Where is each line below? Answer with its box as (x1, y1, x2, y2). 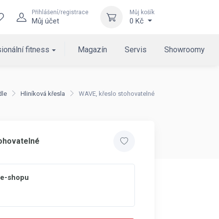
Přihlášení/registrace (32, 9, 88, 16)
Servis (125, 45, 147, 54)
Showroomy (164, 45, 205, 54)
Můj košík (130, 9, 154, 16)
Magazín (78, 45, 108, 54)
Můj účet (32, 17, 59, 25)
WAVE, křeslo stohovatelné (79, 90, 154, 97)
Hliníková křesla (21, 90, 65, 97)
